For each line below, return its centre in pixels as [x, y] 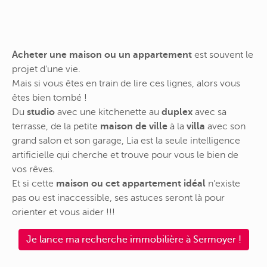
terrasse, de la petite [56, 127]
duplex [177, 112]
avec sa [209, 112]
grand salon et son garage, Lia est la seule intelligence [126, 141]
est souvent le [223, 55]
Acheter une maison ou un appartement [102, 55]
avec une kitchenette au [108, 112]
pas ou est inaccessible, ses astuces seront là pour [118, 198]
